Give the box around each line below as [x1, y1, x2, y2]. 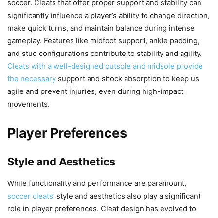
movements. [7, 99, 50, 109]
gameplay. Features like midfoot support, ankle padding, [7, 36, 200, 45]
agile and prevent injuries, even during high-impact [7, 86, 183, 96]
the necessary [7, 73, 56, 83]
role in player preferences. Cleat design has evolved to [7, 203, 196, 213]
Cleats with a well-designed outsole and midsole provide [7, 61, 203, 71]
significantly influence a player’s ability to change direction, [7, 10, 210, 20]
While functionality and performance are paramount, [7, 178, 186, 188]
